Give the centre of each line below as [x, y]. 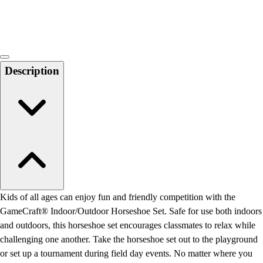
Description [32, 71]
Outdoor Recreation [83, 63]
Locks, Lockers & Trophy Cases [107, 6]
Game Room [70, 48]
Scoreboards [69, 20]
